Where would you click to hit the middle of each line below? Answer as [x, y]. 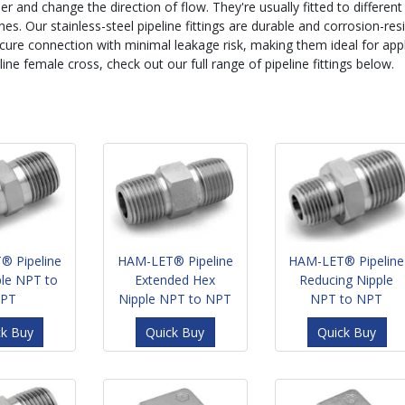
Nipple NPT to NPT [175, 298]
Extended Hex [175, 279]
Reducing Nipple [347, 279]
